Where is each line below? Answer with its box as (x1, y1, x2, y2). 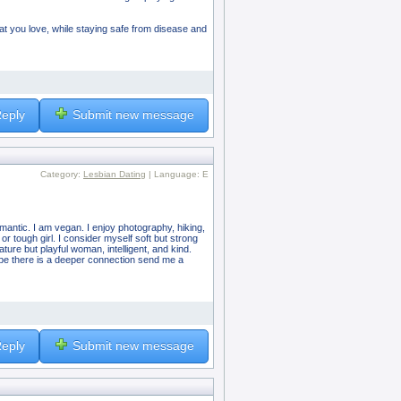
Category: (40, 168, 83, 179)
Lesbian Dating (83, 168, 146, 179)
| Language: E (146, 168, 209, 179)
